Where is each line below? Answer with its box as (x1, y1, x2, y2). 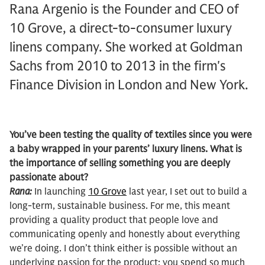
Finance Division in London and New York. (9, 77, 248, 93)
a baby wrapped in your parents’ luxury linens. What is (9, 143, 242, 155)
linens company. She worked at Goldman (9, 39, 243, 55)
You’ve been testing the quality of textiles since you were (9, 129, 252, 141)
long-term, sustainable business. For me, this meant (9, 200, 230, 212)
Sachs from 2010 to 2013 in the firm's (9, 58, 226, 74)
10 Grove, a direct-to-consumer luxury (9, 20, 232, 36)
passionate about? (9, 172, 88, 183)
